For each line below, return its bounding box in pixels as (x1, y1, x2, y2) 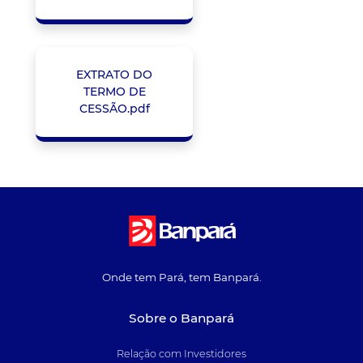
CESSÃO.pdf (79, 101, 150, 117)
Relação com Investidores (117, 348, 246, 360)
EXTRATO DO (76, 67, 152, 83)
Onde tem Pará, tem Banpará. (101, 271, 262, 284)
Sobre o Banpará (129, 310, 234, 326)
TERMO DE (83, 84, 146, 100)
